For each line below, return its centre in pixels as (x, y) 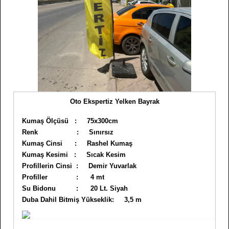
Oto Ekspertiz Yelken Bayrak (114, 101)
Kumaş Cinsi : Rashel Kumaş (77, 143)
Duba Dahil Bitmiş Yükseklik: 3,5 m (82, 200)
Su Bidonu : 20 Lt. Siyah (75, 188)
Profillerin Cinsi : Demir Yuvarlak (79, 166)
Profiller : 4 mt (63, 177)
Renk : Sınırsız (68, 132)
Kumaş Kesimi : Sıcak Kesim (74, 155)
